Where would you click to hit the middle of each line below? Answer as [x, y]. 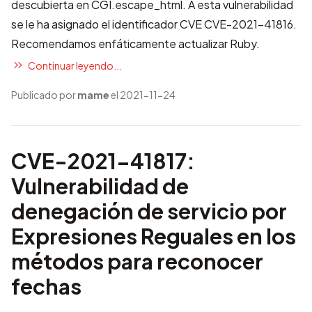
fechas [46, 286]
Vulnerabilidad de [100, 186]
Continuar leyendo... [75, 65]
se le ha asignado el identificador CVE [108, 24]
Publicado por [44, 95]
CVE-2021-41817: [103, 161]
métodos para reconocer [137, 261]
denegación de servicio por [149, 211]
